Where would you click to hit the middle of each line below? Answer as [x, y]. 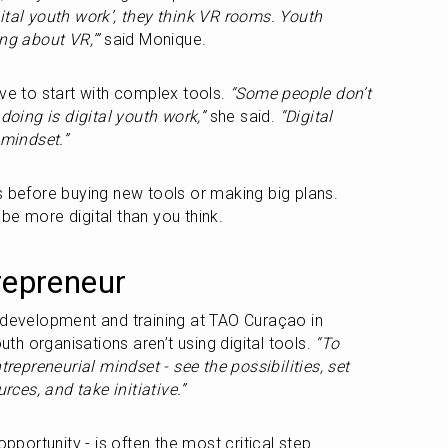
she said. [242, 116]
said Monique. [153, 39]
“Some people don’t [301, 93]
